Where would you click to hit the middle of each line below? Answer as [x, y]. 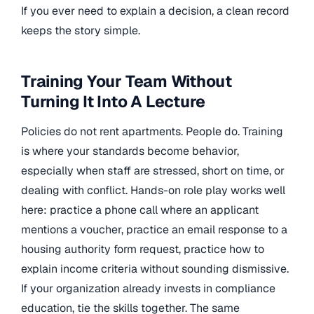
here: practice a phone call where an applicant [140, 210]
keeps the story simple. [81, 31]
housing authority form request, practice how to [143, 249]
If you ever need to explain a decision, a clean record [155, 11]
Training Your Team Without [127, 82]
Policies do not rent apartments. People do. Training [152, 131]
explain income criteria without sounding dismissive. [155, 268]
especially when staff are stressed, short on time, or [153, 170]
